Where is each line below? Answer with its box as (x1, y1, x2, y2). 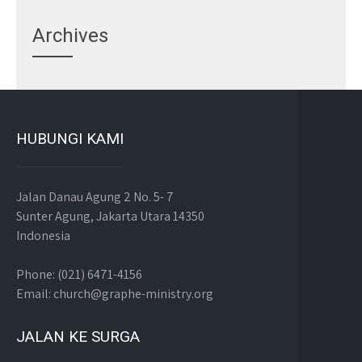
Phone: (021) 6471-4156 (16, 266, 142, 284)
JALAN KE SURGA (16, 327, 140, 347)
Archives (32, 24, 108, 48)
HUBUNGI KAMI (16, 129, 124, 149)
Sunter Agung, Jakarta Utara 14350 (16, 208, 204, 225)
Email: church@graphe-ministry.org (16, 285, 213, 303)
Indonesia (16, 227, 70, 245)
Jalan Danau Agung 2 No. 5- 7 (16, 188, 174, 206)
